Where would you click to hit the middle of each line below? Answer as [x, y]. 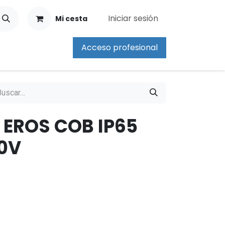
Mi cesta [71, 18]
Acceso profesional [120, 47]
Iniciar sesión [133, 18]
